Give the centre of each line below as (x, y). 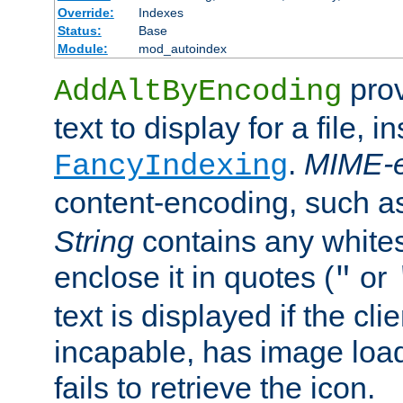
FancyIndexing (171, 166)
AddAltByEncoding (198, 91)
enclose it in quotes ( (194, 277)
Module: (82, 48)
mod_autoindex (182, 48)
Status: (79, 30)
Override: (85, 12)
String (94, 241)
